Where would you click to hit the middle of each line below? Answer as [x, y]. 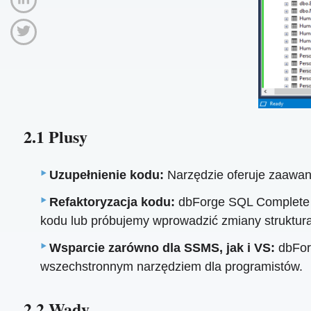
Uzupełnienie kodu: [107, 175]
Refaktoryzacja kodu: [112, 202]
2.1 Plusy [55, 136]
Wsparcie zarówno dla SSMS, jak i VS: [162, 248]
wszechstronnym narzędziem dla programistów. [172, 267]
